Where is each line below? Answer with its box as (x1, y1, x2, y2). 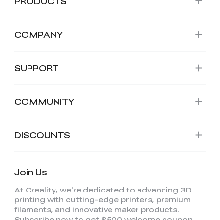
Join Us (14, 165, 47, 178)
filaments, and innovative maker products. (14, 204, 179, 214)
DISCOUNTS (14, 128, 70, 140)
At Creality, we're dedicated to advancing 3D (14, 184, 192, 194)
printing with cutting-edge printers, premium (14, 194, 191, 204)
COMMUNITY (14, 95, 75, 107)
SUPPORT (14, 61, 58, 74)
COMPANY (14, 28, 63, 40)
